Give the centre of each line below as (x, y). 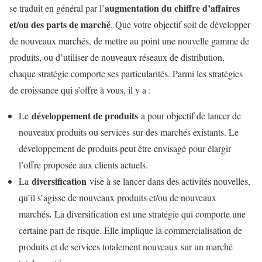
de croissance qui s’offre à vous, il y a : (80, 89)
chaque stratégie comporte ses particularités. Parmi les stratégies (126, 73)
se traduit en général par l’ (57, 8)
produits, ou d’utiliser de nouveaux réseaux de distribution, (117, 57)
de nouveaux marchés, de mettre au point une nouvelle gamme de (129, 40)
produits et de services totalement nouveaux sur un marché (126, 246)
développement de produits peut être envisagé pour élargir (125, 148)
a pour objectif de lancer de (189, 115)
